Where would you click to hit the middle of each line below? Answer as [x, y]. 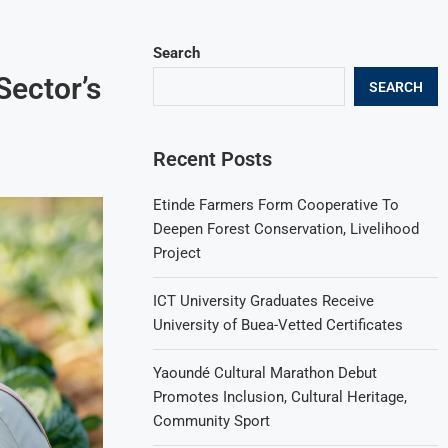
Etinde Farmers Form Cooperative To [276, 205]
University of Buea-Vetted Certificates [278, 325]
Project [177, 253]
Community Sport [212, 421]
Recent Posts [213, 159]
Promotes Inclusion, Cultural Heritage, [280, 397]
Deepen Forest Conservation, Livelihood [286, 229]
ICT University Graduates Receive [264, 301]
